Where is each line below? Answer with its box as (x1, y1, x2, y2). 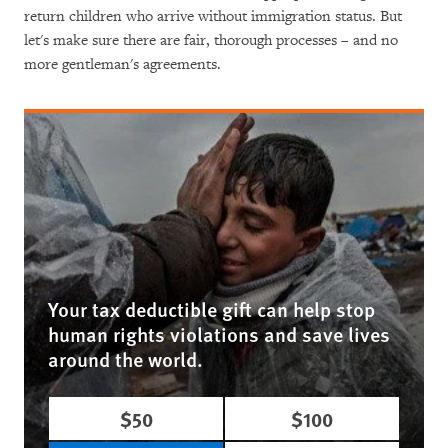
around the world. (48, 345, 203, 373)
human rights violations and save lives (48, 320, 390, 348)
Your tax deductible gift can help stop (48, 295, 375, 323)
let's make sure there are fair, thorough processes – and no (24, 31, 398, 50)
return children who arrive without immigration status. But (24, 7, 402, 26)
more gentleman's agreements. (24, 55, 221, 74)
